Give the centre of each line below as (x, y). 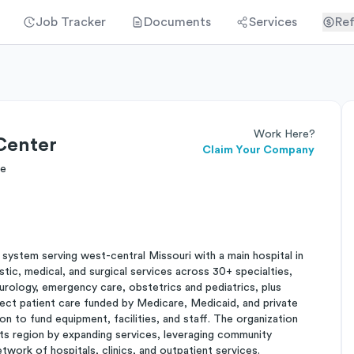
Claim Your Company (258, 150)
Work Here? (284, 134)
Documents (177, 22)
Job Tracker (71, 22)
